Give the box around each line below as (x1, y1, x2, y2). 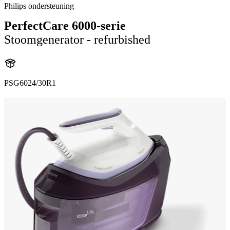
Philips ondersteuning (4, 1, 74, 10)
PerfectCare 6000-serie (4, 18, 126, 32)
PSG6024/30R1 (4, 78, 56, 87)
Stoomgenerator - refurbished (4, 32, 150, 46)
